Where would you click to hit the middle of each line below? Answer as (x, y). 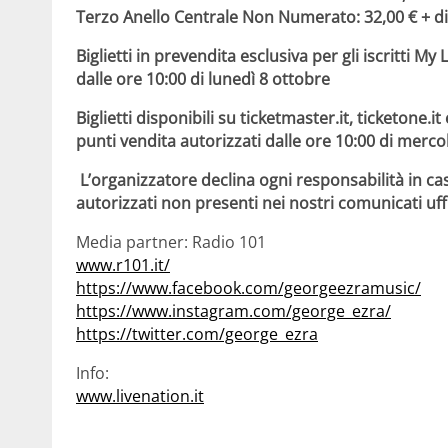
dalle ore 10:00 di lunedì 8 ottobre (203, 79)
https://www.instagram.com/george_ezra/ (233, 311)
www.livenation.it (140, 396)
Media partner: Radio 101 (171, 242)
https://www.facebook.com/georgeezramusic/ (248, 288)
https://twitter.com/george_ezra (197, 334)
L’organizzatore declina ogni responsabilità (240, 180)
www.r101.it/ (123, 265)
